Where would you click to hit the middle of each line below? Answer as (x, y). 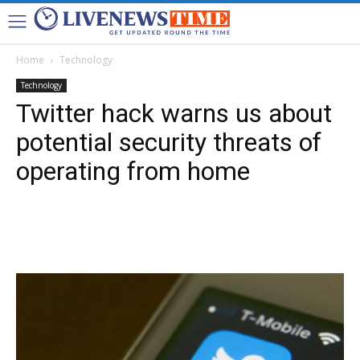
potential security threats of (169, 142)
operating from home (133, 171)
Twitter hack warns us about (174, 113)
